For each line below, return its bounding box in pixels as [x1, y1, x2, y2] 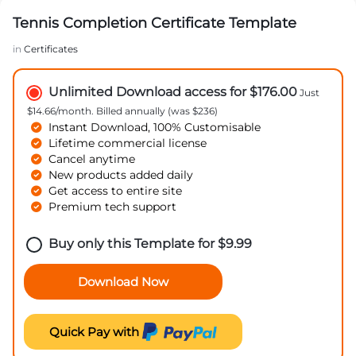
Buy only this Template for [48, 235, 218, 251]
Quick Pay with [49, 323, 143, 339]
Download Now [78, 273, 168, 289]
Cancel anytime [48, 152, 135, 165]
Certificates [24, 42, 78, 55]
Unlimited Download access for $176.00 [48, 83, 297, 99]
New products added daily [48, 168, 193, 181]
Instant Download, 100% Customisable [48, 120, 261, 133]
